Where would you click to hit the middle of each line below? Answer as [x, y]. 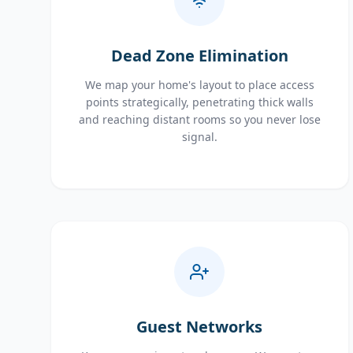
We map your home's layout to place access [199, 85]
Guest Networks [200, 327]
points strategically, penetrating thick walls [199, 102]
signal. [199, 137]
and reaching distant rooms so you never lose [199, 119]
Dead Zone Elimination [199, 56]
